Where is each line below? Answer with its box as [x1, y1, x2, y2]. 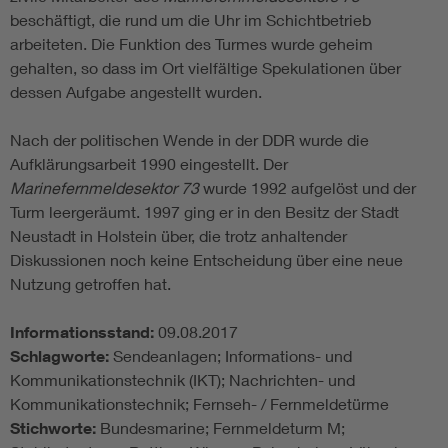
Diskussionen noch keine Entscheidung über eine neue [10, 250, 403, 270]
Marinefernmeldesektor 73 [10, 178, 199, 198]
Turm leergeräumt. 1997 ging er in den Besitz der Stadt [10, 202, 399, 222]
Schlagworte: [10, 346, 113, 367]
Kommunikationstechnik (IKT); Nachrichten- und [10, 370, 355, 390]
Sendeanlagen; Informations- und [113, 346, 352, 366]
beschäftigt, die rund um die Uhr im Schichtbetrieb [10, 10, 371, 30]
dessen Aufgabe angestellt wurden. [10, 82, 262, 102]
